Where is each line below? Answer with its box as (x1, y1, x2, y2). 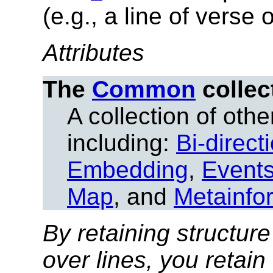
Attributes (43, 39, 144, 66)
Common (92, 76, 196, 102)
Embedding (67, 156, 188, 183)
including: (67, 129, 176, 156)
